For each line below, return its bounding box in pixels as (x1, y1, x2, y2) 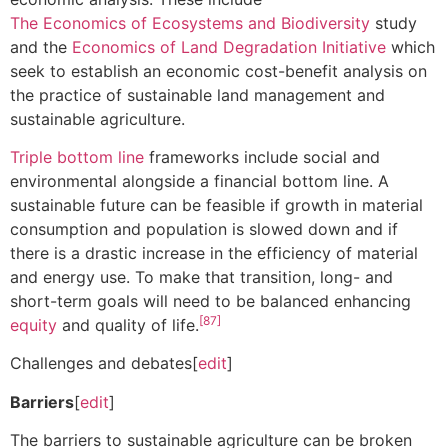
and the (10, 36, 72, 57)
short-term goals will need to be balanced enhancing (10, 290, 416, 311)
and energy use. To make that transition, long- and (10, 266, 393, 287)
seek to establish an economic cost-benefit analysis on (10, 60, 427, 81)
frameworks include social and (144, 146, 380, 167)
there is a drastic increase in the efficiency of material (10, 242, 418, 263)
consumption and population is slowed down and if (10, 218, 398, 239)
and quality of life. (57, 314, 199, 335)
